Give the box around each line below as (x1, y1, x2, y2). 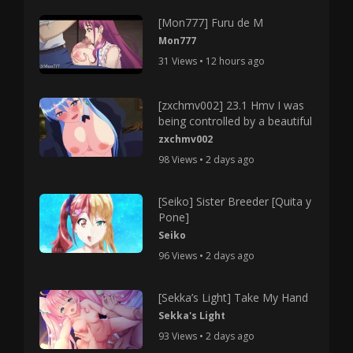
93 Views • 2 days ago (158, 329, 255, 343)
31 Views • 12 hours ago (158, 54, 266, 68)
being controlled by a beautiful (158, 113, 313, 128)
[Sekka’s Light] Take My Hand (158, 289, 309, 305)
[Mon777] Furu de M (158, 15, 264, 30)
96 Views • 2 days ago (158, 248, 255, 262)
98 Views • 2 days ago (158, 152, 255, 166)
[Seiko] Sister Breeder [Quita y (158, 193, 312, 209)
